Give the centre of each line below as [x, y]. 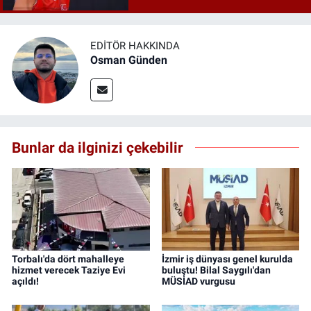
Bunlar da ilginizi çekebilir [98, 147]
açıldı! [25, 281]
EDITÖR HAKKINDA [135, 46]
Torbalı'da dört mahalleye [68, 259]
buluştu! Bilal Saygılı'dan [216, 270]
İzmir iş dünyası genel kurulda [227, 259]
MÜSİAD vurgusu [198, 281]
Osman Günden [129, 60]
